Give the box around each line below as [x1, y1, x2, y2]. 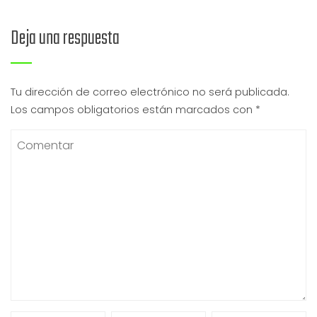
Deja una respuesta [11, 23, 120, 54]
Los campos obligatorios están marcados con [11, 103, 255, 117]
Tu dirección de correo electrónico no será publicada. [11, 85, 289, 99]
